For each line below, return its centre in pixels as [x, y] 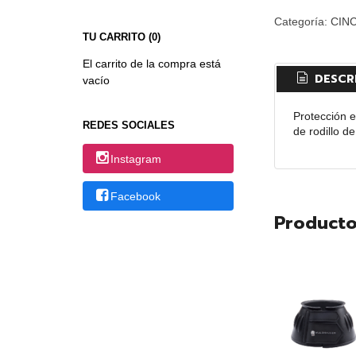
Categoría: [302, 21]
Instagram [136, 159]
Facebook [136, 197]
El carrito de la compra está [151, 63]
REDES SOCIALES [128, 125]
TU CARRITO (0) [121, 37]
